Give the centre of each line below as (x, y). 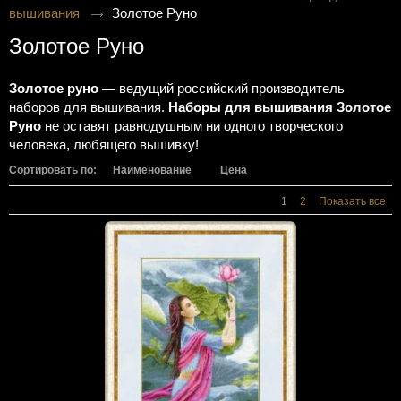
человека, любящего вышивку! (104, 145)
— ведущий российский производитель (222, 88)
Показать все (352, 201)
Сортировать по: (53, 170)
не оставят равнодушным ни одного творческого (192, 126)
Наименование (152, 170)
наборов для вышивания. (89, 107)
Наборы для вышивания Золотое (280, 107)
